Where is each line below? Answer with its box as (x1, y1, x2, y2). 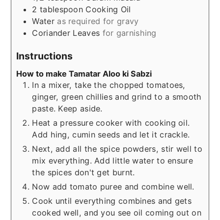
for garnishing (102, 28, 157, 38)
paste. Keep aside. (32, 104, 103, 114)
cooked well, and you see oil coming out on (32, 208, 201, 218)
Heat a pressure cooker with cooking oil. (32, 118, 190, 128)
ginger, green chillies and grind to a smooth (32, 92, 202, 102)
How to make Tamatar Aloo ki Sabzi (16, 69, 152, 79)
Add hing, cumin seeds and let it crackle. (32, 130, 190, 140)
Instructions (16, 50, 73, 62)
